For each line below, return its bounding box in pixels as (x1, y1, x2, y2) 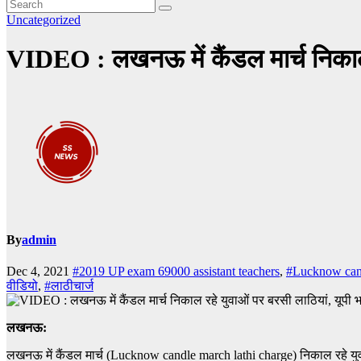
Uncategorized (6, 13, 81, 27)
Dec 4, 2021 (6, 264, 73, 279)
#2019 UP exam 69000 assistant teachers (73, 264, 280, 279)
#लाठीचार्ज (44, 279, 93, 293)
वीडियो (6, 279, 38, 293)
